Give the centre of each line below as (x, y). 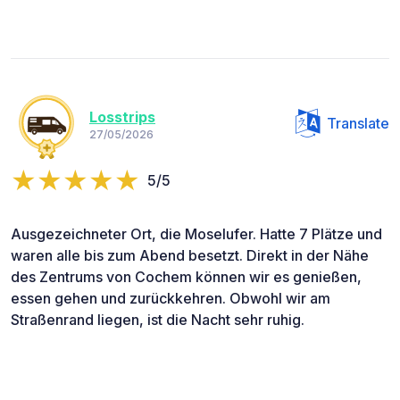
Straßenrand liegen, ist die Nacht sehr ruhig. (158, 320)
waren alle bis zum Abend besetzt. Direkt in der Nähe (190, 256)
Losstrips (122, 117)
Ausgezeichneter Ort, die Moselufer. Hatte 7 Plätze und (196, 234)
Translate (358, 124)
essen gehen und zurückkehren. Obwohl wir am (171, 299)
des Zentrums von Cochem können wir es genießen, (186, 277)
